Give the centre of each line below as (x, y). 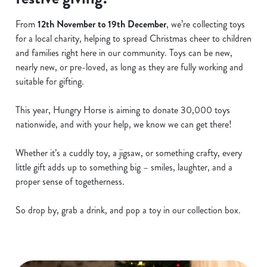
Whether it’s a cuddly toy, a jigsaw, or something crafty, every (129, 153)
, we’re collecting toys (206, 24)
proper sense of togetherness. (70, 181)
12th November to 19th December (102, 24)
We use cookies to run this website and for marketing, (126, 259)
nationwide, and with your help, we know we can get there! (124, 124)
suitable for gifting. (50, 81)
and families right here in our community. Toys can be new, (124, 53)
